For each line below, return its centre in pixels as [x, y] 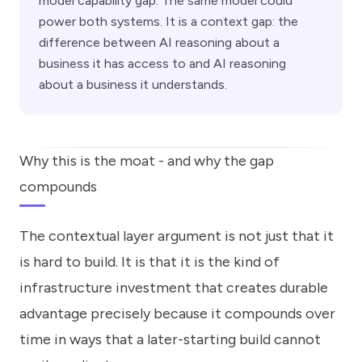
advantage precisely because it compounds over [177, 314]
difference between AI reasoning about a [159, 42]
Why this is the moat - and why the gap [147, 160]
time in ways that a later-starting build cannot [170, 340]
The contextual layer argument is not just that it [177, 236]
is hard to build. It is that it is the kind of [149, 262]
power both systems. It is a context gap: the [168, 21]
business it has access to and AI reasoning [162, 63]
